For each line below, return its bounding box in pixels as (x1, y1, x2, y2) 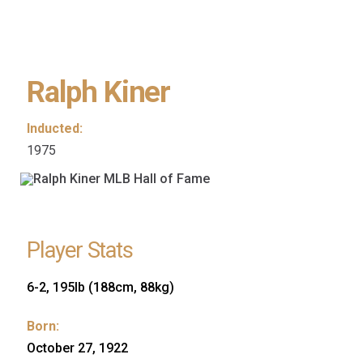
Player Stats (27, 237, 134, 263)
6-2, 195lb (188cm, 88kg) (27, 280, 174, 296)
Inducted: (27, 120, 83, 136)
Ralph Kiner (27, 75, 171, 110)
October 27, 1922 (27, 340, 128, 357)
